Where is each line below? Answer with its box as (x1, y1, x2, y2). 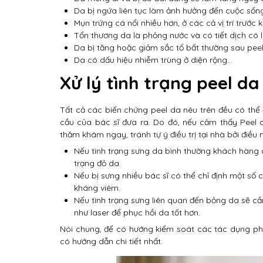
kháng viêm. (74, 183, 120, 193)
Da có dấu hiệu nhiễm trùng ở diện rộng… (74, 55, 232, 65)
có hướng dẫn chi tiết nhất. (60, 236, 163, 247)
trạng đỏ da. (74, 158, 121, 168)
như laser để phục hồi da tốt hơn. (74, 207, 200, 218)
